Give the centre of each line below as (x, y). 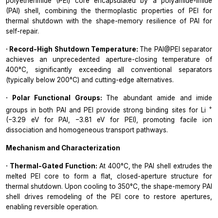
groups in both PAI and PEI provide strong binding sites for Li (107, 110)
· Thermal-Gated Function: (53, 166)
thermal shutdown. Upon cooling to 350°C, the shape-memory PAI (109, 187)
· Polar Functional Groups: (56, 98)
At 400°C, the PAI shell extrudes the (156, 166)
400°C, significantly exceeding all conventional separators (109, 69)
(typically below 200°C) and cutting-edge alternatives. (90, 80)
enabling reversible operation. (52, 207)
